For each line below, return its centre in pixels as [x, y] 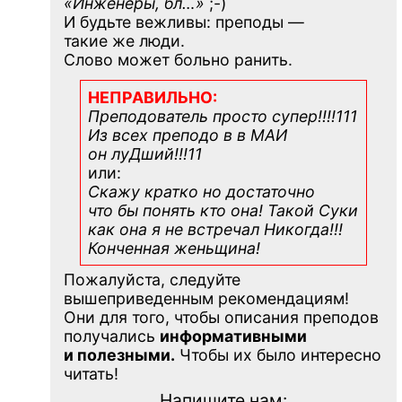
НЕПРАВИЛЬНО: [152, 97]
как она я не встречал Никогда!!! [215, 229]
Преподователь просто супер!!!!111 [222, 116]
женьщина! [217, 248]
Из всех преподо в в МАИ [187, 135]
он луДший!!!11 [144, 153]
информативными [233, 336]
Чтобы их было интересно [278, 354]
